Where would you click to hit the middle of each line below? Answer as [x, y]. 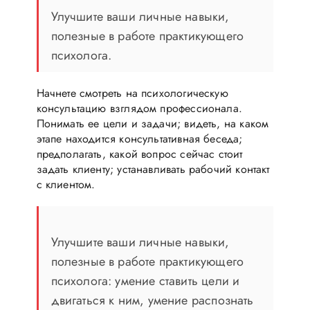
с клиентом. [66, 184]
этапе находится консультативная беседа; [139, 138]
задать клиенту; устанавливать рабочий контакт [153, 169]
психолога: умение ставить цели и [145, 281]
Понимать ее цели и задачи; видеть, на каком [153, 123]
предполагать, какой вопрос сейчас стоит [139, 154]
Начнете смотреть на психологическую [132, 93]
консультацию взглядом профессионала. [139, 108]
